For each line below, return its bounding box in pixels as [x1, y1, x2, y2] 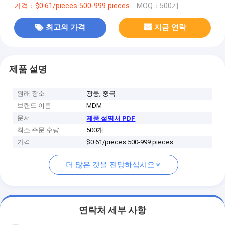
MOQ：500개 [136, 1, 179, 10]
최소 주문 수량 [17, 126, 60, 134]
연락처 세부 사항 [79, 205, 146, 216]
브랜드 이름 [17, 102, 52, 110]
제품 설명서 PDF [86, 115, 136, 123]
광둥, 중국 [86, 90, 116, 98]
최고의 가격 [46, 23, 86, 32]
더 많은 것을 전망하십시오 [66, 160, 155, 170]
